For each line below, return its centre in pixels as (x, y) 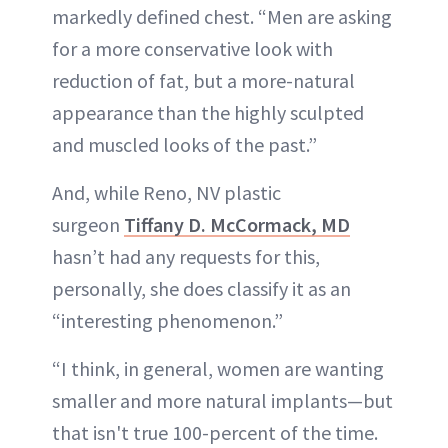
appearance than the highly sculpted (208, 112)
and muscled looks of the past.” (184, 144)
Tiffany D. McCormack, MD (237, 224)
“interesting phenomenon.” (167, 320)
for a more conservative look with (192, 48)
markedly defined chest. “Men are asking (222, 16)
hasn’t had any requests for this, (186, 256)
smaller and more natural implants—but (222, 400)
